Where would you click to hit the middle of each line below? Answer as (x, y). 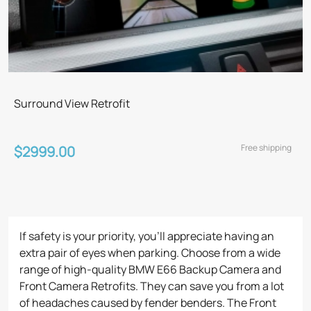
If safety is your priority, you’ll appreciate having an (147, 236)
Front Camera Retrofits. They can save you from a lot (152, 286)
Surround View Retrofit (72, 103)
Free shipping (266, 148)
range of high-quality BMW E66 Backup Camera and (150, 269)
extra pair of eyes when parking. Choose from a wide (150, 253)
